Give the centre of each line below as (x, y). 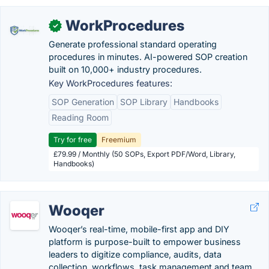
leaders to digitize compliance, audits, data (135, 254)
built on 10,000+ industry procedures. (125, 69)
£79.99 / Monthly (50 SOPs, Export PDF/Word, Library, (144, 154)
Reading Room (80, 117)
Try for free (73, 140)
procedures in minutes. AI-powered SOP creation (148, 57)
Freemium (119, 140)
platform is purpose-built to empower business (145, 242)
